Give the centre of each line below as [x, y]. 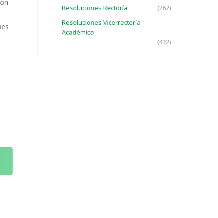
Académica [78, 32]
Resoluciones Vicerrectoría [101, 22]
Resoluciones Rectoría [95, 8]
